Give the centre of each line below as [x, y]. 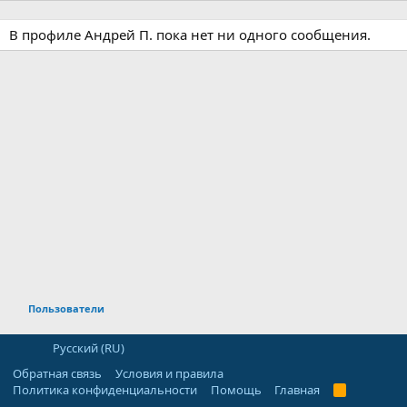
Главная [297, 390]
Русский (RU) [87, 348]
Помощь [236, 390]
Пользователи [66, 308]
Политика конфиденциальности [105, 390]
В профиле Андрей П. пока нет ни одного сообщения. [190, 35]
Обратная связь [57, 373]
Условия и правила [169, 373]
